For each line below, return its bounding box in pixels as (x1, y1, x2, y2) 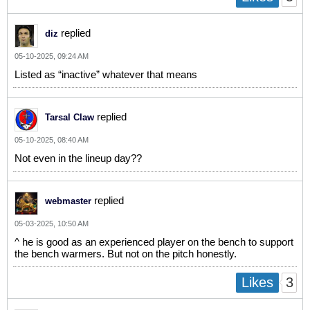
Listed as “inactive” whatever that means (15, 68, 197, 80)
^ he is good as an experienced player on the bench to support (15, 235, 293, 248)
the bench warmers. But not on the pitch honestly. (15, 247, 237, 259)
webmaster (45, 195, 91, 206)
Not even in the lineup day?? (15, 152, 142, 164)
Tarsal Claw (45, 111, 94, 122)
